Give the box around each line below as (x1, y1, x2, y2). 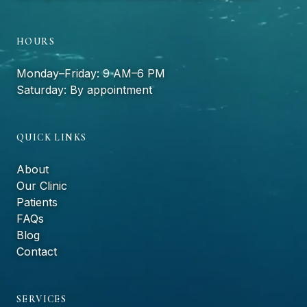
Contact (16, 245, 57, 259)
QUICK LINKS (16, 132, 87, 144)
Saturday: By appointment (16, 83, 152, 97)
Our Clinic (16, 179, 67, 193)
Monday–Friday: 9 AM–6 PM (16, 66, 165, 81)
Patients (16, 195, 58, 210)
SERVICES (16, 293, 67, 306)
